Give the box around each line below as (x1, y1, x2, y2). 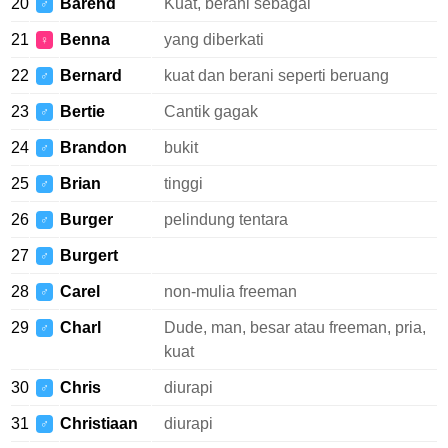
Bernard (60, 67, 122, 84)
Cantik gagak (164, 103, 258, 120)
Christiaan (60, 415, 138, 432)
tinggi (164, 175, 203, 192)
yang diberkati (164, 31, 264, 48)
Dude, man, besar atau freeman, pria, (164, 319, 426, 336)
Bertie (60, 103, 105, 120)
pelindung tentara (164, 211, 288, 228)
